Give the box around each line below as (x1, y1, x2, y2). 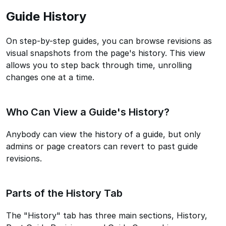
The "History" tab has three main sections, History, (6, 210, 207, 220)
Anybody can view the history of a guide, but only (6, 129, 201, 139)
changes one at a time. (6, 72, 94, 82)
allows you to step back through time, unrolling (6, 60, 192, 70)
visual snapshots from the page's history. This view (6, 48, 205, 58)
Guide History (6, 9, 86, 24)
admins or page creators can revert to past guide (6, 141, 198, 151)
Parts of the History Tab (6, 187, 123, 199)
